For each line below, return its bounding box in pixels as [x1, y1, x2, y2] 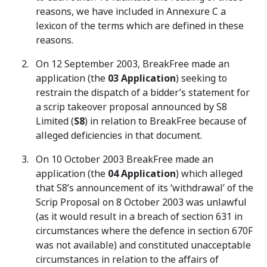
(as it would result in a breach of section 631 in [36, 210, 243, 223]
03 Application [108, 72, 176, 85]
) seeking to [176, 72, 227, 85]
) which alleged [176, 167, 243, 181]
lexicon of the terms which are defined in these [36, 19, 244, 33]
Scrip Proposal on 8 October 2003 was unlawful [36, 195, 247, 209]
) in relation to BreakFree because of [85, 114, 247, 128]
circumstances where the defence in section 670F [36, 224, 253, 238]
